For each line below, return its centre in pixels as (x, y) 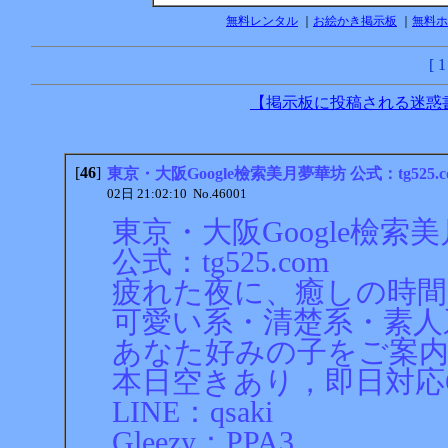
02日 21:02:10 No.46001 (176, 194)
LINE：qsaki (192, 412)
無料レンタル (262, 21)
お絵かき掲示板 (355, 21)
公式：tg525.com (220, 262)
